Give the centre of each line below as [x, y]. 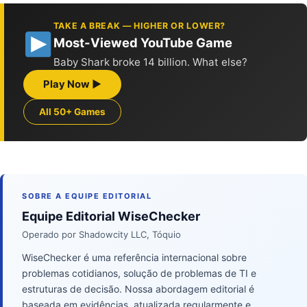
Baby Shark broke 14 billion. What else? [150, 62]
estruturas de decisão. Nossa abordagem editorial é [138, 288]
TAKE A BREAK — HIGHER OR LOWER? [139, 25]
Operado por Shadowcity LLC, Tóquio [101, 234]
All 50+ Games [72, 111]
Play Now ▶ [72, 84]
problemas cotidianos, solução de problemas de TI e [139, 273]
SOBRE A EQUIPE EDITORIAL [87, 196]
